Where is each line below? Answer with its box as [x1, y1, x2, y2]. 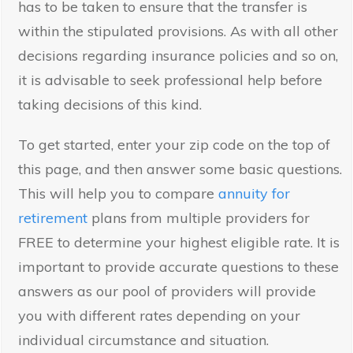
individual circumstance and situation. [18, 331, 269, 350]
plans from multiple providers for [87, 209, 310, 228]
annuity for [218, 184, 290, 203]
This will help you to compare [18, 184, 218, 203]
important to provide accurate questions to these [18, 258, 339, 277]
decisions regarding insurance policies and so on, [18, 46, 338, 65]
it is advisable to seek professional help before [18, 71, 322, 90]
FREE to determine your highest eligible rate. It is [18, 233, 340, 252]
